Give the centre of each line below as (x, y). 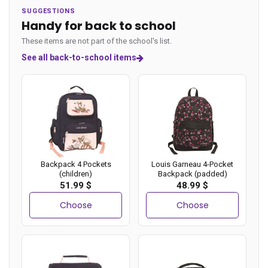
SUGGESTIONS (48, 11)
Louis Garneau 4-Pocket (192, 165)
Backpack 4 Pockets (76, 165)
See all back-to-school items (79, 58)
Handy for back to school (99, 26)
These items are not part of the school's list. (97, 41)
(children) (76, 174)
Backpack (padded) (192, 174)
